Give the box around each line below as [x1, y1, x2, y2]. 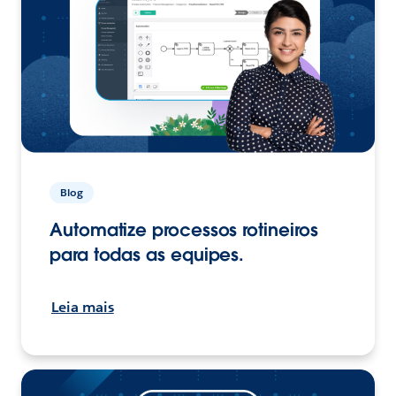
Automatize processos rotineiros [49, 218, 318, 242]
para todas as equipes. [49, 243, 245, 267]
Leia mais [51, 298, 114, 317]
